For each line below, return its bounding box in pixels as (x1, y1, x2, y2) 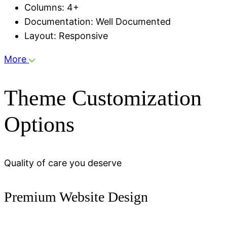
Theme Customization (4, 85, 202, 110)
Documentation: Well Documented (24, 16, 171, 27)
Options (4, 111, 74, 137)
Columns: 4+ (24, 2, 79, 13)
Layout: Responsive (24, 30, 108, 42)
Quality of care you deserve (4, 158, 122, 169)
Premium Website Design (4, 189, 148, 205)
